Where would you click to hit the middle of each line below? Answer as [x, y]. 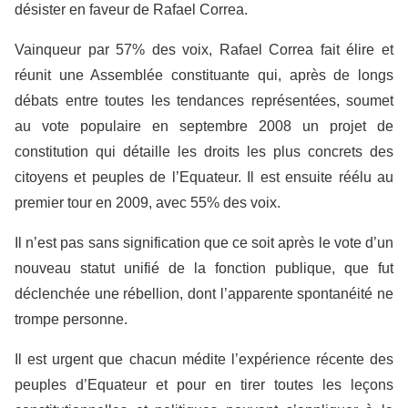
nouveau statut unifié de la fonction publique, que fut [204, 268]
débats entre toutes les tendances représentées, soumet [204, 101]
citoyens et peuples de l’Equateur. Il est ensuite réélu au [204, 177]
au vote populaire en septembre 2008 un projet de [204, 126]
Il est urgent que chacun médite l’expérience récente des [204, 359]
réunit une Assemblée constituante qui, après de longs [204, 75]
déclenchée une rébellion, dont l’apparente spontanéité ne [204, 294]
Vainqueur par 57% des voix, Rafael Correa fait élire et [204, 50]
